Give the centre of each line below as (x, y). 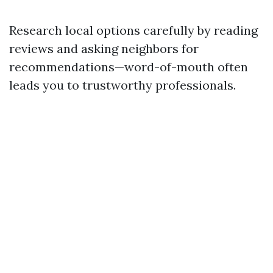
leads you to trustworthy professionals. (122, 85)
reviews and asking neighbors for (104, 48)
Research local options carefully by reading (133, 30)
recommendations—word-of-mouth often (129, 67)
